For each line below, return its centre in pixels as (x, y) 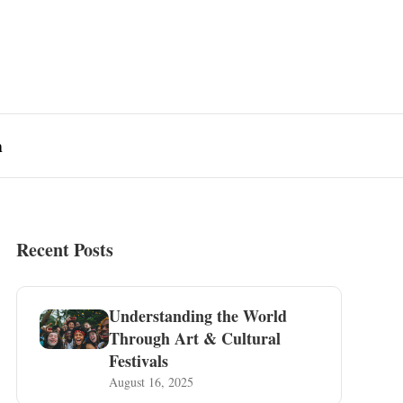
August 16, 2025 (152, 382)
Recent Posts (64, 250)
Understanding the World (198, 316)
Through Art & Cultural (195, 338)
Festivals (139, 361)
